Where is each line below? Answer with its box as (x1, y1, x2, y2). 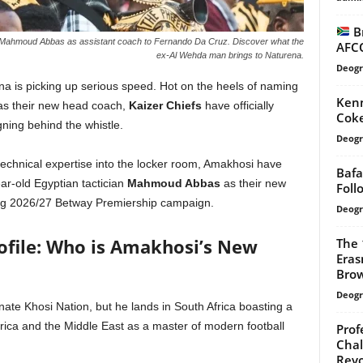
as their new (220, 177, 286, 190)
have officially (201, 99, 274, 112)
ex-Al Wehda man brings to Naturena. (156, 50, 304, 60)
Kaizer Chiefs (128, 99, 202, 112)
